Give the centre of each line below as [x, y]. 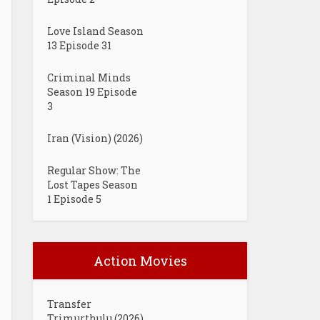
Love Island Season [95, 31]
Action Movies [140, 261]
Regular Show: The [94, 170]
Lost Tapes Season [92, 185]
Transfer [69, 304]
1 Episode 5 [74, 199]
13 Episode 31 [79, 45]
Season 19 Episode [92, 92]
